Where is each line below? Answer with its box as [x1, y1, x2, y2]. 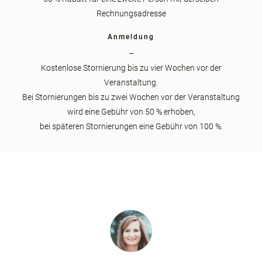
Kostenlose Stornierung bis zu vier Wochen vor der [40, 63, 222, 73]
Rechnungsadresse [96, 8, 166, 18]
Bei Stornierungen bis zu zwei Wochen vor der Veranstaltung [22, 92, 240, 102]
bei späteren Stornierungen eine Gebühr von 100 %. [39, 121, 223, 131]
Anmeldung [108, 32, 154, 41]
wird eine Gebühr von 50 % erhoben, [67, 106, 195, 116]
